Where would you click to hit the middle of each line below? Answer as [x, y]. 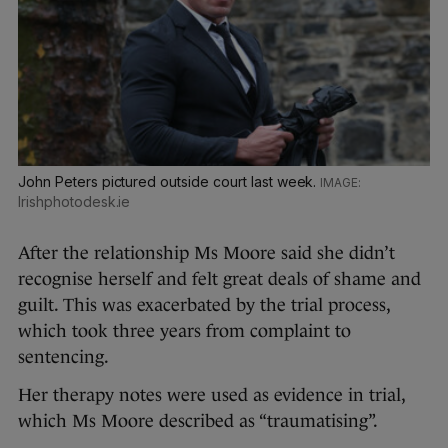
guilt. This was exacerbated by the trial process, [204, 305]
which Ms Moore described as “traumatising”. [198, 421]
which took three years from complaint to [184, 331]
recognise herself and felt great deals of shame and [219, 279]
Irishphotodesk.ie [74, 202]
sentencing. [63, 357]
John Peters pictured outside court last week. [169, 182]
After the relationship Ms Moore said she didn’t [206, 253]
